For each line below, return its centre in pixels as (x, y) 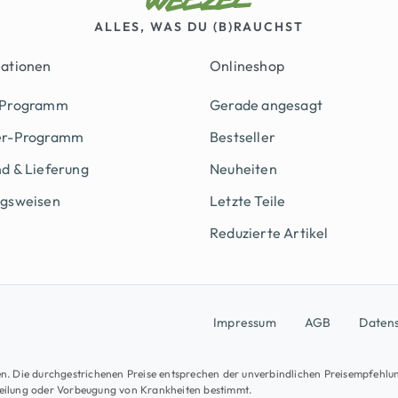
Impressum (245, 323)
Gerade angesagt (266, 105)
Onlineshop (247, 66)
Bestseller (243, 137)
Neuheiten (243, 169)
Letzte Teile (248, 201)
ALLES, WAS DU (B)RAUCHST (199, 27)
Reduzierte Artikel (269, 233)
